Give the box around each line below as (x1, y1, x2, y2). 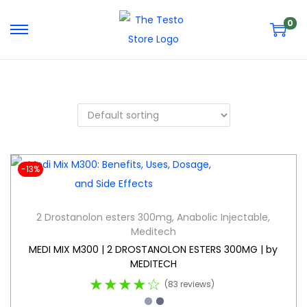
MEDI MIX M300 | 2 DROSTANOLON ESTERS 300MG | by (29, 243, 278, 256)
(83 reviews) (164, 278, 214, 290)
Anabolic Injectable (177, 210, 269, 224)
